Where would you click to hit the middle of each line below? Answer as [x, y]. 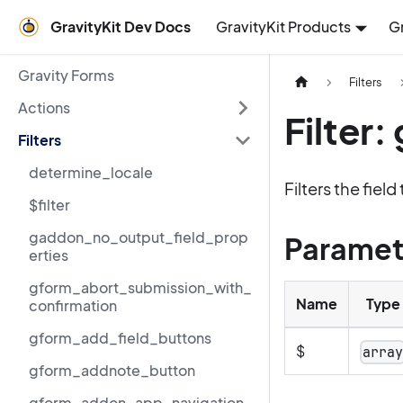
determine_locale [91, 172]
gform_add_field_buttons [120, 338]
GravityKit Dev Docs [121, 27]
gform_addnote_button [112, 370]
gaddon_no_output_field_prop [139, 237]
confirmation [73, 305]
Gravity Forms [66, 75]
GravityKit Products [283, 27]
